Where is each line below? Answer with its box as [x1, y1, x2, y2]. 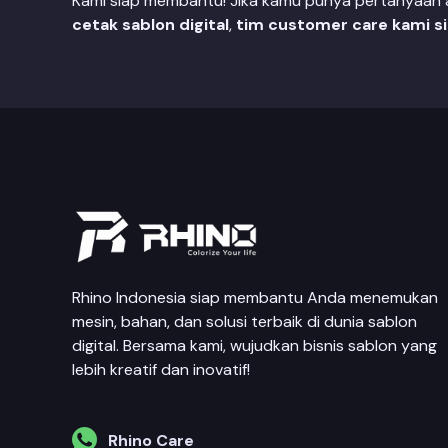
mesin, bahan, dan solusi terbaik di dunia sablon [72, 310, 417, 332]
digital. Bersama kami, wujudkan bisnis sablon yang [72, 334, 437, 356]
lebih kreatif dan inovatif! [72, 358, 250, 380]
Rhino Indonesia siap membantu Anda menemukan [72, 286, 438, 308]
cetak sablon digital [72, 14, 229, 36]
